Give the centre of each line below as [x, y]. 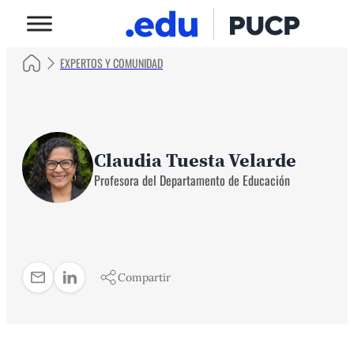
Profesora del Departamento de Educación [192, 180]
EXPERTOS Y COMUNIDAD [111, 63]
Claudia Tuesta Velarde [195, 160]
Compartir [144, 277]
